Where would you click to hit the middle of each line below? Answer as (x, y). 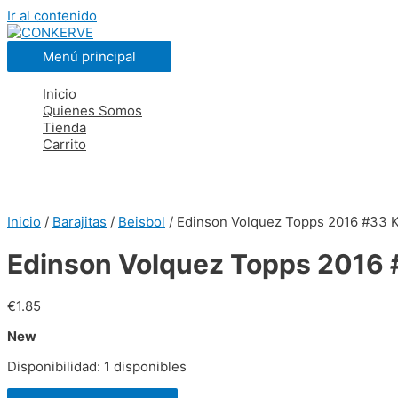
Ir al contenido (52, 16)
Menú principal (89, 56)
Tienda (64, 127)
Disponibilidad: (54, 367)
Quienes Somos (92, 111)
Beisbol (142, 222)
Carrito (64, 144)
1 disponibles (145, 367)
